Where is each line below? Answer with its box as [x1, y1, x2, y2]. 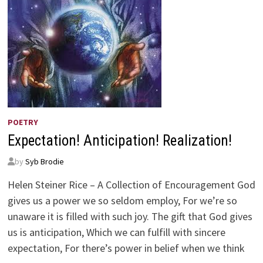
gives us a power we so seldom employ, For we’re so [7, 194, 237, 207]
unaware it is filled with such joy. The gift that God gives [7, 210, 252, 223]
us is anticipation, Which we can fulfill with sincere [7, 225, 225, 239]
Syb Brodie [25, 156, 64, 167]
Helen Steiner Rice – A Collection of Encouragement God [7, 178, 255, 191]
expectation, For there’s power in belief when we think [7, 241, 245, 255]
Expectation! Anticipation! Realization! [7, 132, 232, 149]
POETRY [7, 117, 38, 127]
